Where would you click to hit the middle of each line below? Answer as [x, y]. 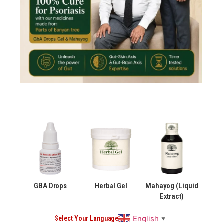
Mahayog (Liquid [172, 186]
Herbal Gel [111, 186]
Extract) [172, 196]
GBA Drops [50, 186]
